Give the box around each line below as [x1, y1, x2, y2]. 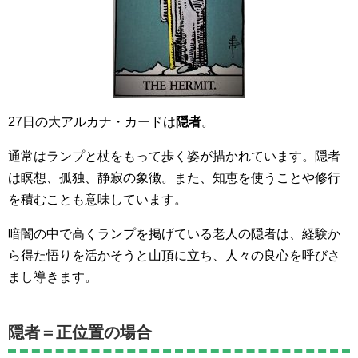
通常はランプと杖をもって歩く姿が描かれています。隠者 [8, 149, 340, 164]
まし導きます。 [8, 270, 97, 284]
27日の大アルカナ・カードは [8, 115, 176, 129]
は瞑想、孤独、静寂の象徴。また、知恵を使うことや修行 [8, 171, 340, 185]
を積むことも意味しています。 [8, 193, 187, 207]
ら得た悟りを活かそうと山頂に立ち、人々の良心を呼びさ [8, 249, 340, 263]
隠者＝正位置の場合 [8, 324, 152, 342]
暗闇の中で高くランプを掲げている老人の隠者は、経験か [8, 227, 340, 241]
